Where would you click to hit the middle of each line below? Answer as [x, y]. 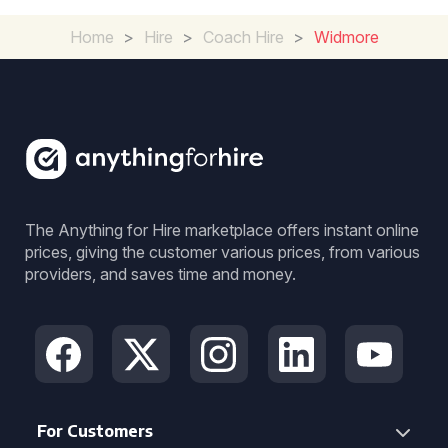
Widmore [346, 37]
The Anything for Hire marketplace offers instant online [222, 230]
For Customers [95, 431]
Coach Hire [243, 37]
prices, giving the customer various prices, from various [222, 252]
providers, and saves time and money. [160, 274]
